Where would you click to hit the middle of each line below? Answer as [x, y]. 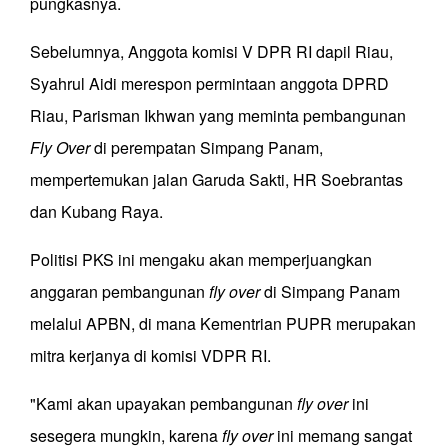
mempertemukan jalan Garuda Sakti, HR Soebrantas [216, 180]
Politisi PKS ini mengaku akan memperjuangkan [201, 260]
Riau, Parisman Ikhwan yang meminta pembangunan [218, 116]
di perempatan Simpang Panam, [206, 148]
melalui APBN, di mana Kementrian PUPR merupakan [223, 324]
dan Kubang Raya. [96, 212]
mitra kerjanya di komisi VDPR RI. [150, 356]
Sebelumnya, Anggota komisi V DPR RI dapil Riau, [211, 52]
